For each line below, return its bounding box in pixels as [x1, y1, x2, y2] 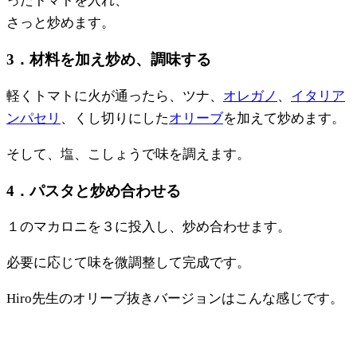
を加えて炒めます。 [223, 110, 345, 126]
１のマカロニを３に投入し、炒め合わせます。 [6, 219, 291, 235]
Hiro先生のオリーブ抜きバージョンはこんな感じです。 [6, 291, 343, 307]
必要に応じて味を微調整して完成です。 [6, 255, 250, 271]
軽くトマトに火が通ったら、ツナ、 [6, 88, 223, 104]
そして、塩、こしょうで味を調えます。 [6, 146, 250, 162]
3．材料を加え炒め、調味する [6, 51, 211, 69]
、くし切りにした [61, 110, 169, 126]
